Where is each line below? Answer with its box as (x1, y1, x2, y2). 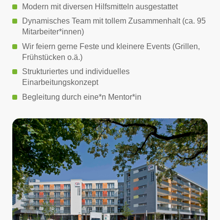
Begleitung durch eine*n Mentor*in (22, 92, 141, 101)
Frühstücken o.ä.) (22, 53, 82, 61)
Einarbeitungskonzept (22, 78, 100, 87)
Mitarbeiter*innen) (22, 27, 84, 36)
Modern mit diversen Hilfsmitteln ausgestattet (22, 2, 178, 11)
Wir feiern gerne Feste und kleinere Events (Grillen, (22, 42, 200, 51)
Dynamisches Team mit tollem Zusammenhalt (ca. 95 (22, 17, 206, 26)
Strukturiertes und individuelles (22, 67, 130, 76)
